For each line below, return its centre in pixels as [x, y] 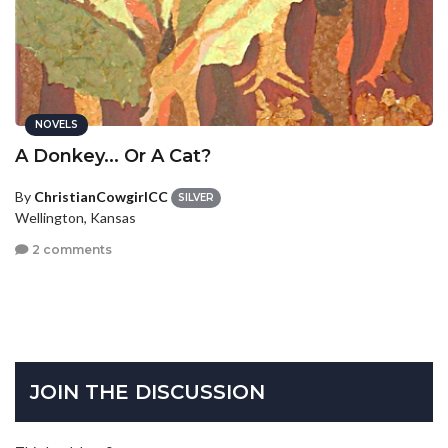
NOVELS [56, 124]
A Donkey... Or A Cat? [113, 155]
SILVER [196, 198]
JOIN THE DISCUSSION [147, 391]
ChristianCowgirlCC [101, 196]
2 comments [70, 249]
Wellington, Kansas [75, 218]
